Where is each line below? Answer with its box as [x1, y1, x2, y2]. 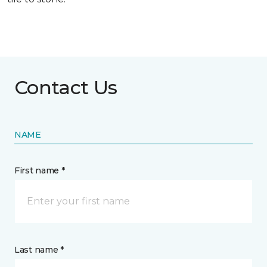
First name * [14, 165, 65, 176]
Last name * [14, 244, 64, 255]
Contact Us [14, 76, 117, 99]
